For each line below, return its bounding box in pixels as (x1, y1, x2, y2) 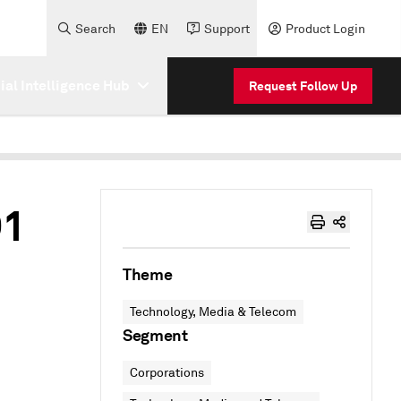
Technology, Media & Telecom (130, 304, 296, 320)
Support (204, 21, 250, 37)
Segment (123, 325, 188, 346)
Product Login (286, 21, 365, 37)
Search (75, 21, 115, 37)
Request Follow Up (249, 77, 357, 94)
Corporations (130, 365, 204, 380)
